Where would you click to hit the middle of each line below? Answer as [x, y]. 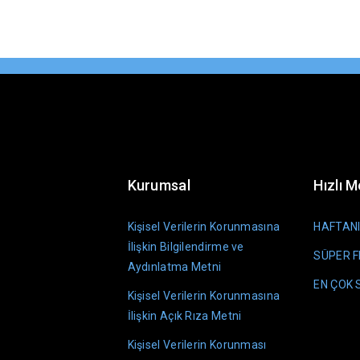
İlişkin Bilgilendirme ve [186, 246]
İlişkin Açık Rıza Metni [184, 315]
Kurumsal [159, 185]
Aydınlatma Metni [174, 266]
